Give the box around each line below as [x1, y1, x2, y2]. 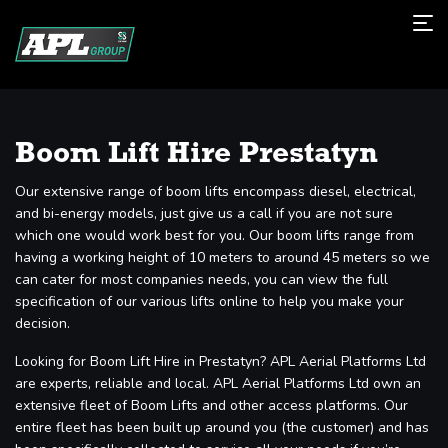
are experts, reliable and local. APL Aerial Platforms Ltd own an [15, 373, 421, 393]
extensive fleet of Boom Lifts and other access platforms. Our [15, 395, 408, 415]
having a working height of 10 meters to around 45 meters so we [15, 247, 430, 267]
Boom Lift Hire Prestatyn [15, 138, 378, 170]
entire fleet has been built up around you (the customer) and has [15, 417, 429, 437]
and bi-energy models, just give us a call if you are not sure [15, 203, 393, 223]
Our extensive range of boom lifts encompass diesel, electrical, [15, 181, 416, 201]
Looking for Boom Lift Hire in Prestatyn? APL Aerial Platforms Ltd [15, 351, 426, 371]
